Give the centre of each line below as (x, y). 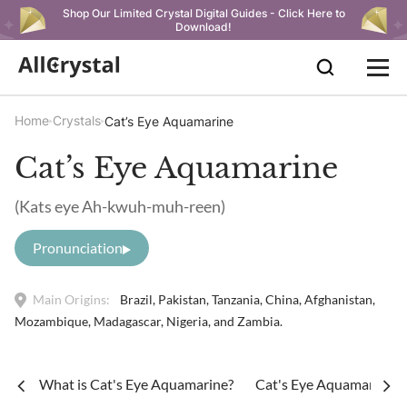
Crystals (77, 120)
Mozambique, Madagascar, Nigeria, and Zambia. (149, 321)
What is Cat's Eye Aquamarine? (136, 384)
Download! (203, 27)
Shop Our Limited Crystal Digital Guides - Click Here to (203, 13)
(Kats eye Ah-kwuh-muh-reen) (120, 206)
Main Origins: (71, 299)
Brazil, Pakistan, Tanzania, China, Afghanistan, (248, 299)
